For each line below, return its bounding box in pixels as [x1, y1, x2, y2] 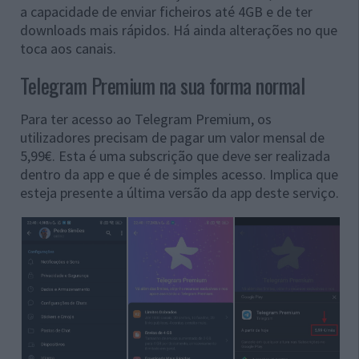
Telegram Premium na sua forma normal [20, 70, 305, 102]
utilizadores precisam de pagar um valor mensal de [20, 128, 325, 147]
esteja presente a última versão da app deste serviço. [20, 184, 339, 203]
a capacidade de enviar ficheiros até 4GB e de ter [20, 2, 313, 22]
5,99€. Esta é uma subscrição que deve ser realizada [20, 147, 330, 166]
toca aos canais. [20, 39, 116, 58]
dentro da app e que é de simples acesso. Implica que [20, 165, 338, 184]
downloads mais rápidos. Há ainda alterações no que [20, 21, 337, 40]
